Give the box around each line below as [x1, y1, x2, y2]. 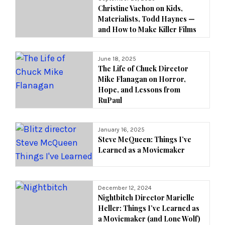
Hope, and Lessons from [98, 84, 181, 94]
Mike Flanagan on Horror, [98, 74, 186, 84]
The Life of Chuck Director [98, 63, 189, 73]
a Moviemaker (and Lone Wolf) [98, 213, 201, 223]
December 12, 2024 [98, 184, 152, 191]
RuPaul [98, 95, 123, 105]
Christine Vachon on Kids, [98, 3, 183, 13]
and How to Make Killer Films [98, 24, 197, 34]
